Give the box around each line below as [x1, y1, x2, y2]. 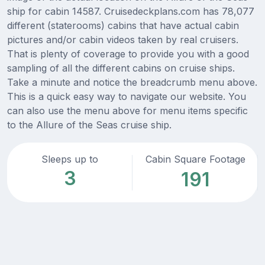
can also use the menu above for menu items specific [7, 105, 248, 117]
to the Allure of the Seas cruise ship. [7, 119, 172, 131]
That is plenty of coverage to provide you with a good [7, 48, 249, 60]
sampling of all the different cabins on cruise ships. [7, 62, 235, 75]
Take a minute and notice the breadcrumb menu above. [7, 76, 257, 89]
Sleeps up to [41, 153, 98, 166]
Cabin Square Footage [145, 153, 245, 166]
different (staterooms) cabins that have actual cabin [7, 20, 239, 32]
